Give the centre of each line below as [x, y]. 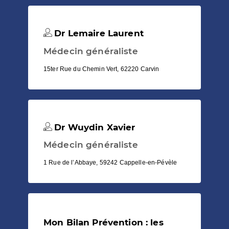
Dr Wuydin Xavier [94, 127]
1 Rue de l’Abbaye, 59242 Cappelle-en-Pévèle [110, 162]
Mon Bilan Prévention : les [104, 222]
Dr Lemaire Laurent [98, 33]
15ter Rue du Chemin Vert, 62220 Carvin [101, 69]
